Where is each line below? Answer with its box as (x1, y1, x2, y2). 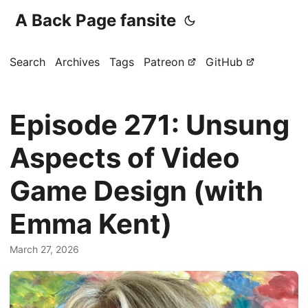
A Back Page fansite (15, 10, 176, 30)
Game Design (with (10, 174, 263, 208)
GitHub (206, 55, 243, 69)
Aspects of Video (10, 141, 240, 175)
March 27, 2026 (10, 243, 79, 255)
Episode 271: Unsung (10, 108, 289, 142)
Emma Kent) (10, 207, 172, 241)
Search (10, 55, 45, 69)
